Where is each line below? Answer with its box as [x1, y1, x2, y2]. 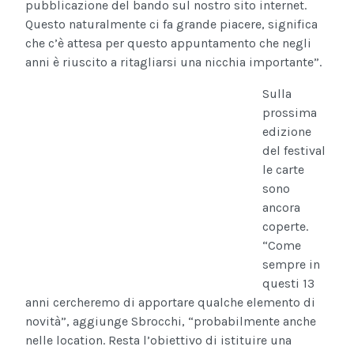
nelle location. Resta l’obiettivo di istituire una [25, 333, 292, 348]
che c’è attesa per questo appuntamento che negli [25, 36, 311, 51]
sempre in [262, 257, 320, 273]
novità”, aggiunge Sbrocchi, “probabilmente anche [25, 314, 316, 330]
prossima [262, 105, 317, 121]
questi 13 [262, 276, 314, 292]
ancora [262, 200, 300, 216]
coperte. [262, 219, 308, 235]
